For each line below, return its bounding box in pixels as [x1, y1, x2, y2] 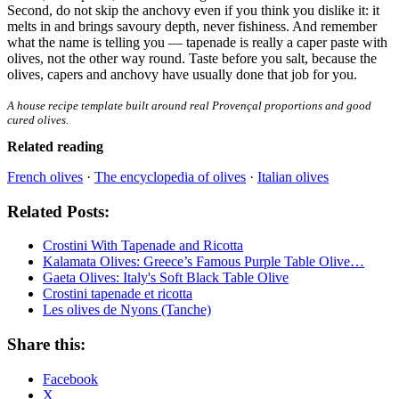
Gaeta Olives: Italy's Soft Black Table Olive [43, 270, 289, 286]
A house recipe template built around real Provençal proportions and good [7, 98, 371, 112]
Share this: [7, 335, 85, 354]
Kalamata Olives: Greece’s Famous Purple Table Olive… [43, 254, 364, 270]
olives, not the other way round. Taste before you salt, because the [7, 50, 377, 66]
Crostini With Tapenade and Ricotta [43, 238, 243, 254]
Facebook [43, 370, 98, 387]
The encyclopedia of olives [94, 168, 246, 184]
